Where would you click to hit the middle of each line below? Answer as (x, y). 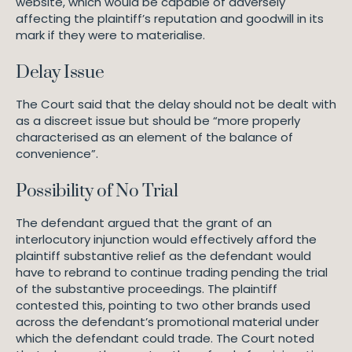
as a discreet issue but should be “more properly (158, 121)
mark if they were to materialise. (110, 35)
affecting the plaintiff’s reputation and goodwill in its (170, 18)
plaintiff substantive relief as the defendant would (163, 256)
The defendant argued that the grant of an (144, 223)
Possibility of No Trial (99, 191)
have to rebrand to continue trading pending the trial (172, 272)
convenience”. (57, 154)
